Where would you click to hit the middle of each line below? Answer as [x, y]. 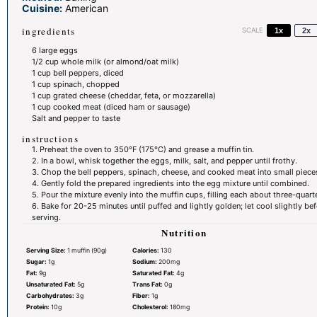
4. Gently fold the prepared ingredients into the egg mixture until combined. [170, 183]
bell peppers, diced [87, 73]
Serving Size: [46, 250]
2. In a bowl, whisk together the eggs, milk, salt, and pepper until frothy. [164, 160]
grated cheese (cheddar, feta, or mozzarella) [133, 96]
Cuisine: [42, 8]
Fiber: [141, 296]
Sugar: [36, 262]
